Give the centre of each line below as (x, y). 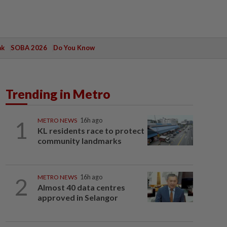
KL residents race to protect (91, 130)
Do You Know (74, 48)
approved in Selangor (78, 197)
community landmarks (80, 141)
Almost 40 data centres (81, 187)
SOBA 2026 (29, 48)
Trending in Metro (58, 94)
